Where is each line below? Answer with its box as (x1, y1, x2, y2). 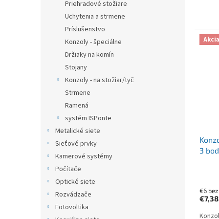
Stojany (65, 63, 87, 73)
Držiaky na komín (65, 50, 114, 60)
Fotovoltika (55, 202, 88, 213)
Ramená (65, 101, 88, 111)
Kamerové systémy (55, 152, 112, 162)
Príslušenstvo (65, 24, 105, 35)
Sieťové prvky (55, 139, 97, 149)
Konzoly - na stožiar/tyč (65, 75, 134, 86)
